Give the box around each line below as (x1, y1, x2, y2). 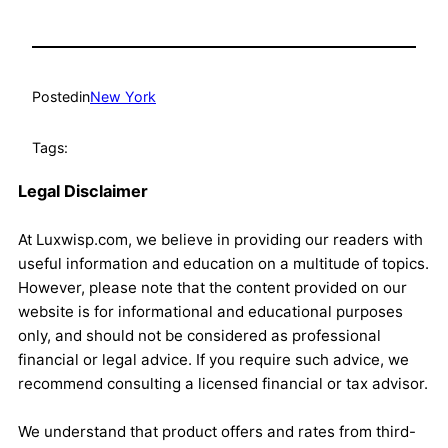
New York (90, 88, 156, 106)
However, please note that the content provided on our (18, 278, 407, 298)
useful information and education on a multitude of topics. (18, 254, 429, 274)
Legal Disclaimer (18, 181, 148, 202)
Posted (32, 88, 79, 106)
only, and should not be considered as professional (18, 326, 381, 346)
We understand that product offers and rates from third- (18, 422, 416, 442)
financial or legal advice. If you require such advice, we (18, 350, 409, 370)
